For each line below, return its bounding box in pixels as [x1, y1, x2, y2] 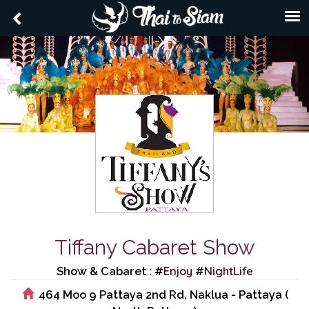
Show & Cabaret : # [56, 264, 163, 278]
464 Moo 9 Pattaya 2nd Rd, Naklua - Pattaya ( [38, 288, 288, 301]
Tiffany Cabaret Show [54, 235, 255, 259]
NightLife [203, 263, 253, 278]
